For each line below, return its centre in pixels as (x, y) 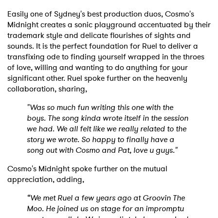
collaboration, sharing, (49, 89)
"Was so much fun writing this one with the (100, 107)
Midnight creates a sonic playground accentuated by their (109, 24)
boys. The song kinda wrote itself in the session (108, 118)
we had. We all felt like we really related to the (107, 128)
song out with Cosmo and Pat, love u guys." (102, 150)
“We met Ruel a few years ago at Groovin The (106, 198)
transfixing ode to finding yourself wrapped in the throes (106, 56)
